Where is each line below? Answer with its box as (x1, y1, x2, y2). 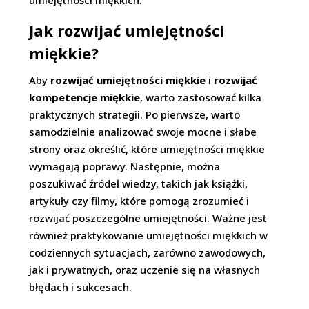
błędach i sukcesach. (29, 280, 132, 294)
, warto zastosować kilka (140, 90, 262, 104)
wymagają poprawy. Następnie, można (29, 159, 221, 173)
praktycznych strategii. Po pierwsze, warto (29, 108, 241, 121)
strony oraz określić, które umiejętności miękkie (29, 142, 266, 156)
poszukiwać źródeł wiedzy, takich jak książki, (29, 177, 248, 190)
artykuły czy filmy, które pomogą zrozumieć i (29, 194, 250, 208)
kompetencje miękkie (29, 90, 141, 104)
